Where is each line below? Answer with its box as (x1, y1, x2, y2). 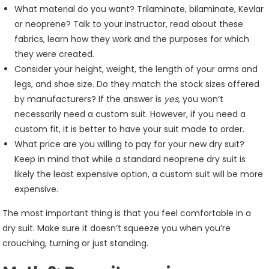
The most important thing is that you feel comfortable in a (2, 207, 252, 219)
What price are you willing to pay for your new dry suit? (14, 138, 245, 150)
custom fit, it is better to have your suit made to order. (14, 123, 245, 135)
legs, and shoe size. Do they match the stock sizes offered (14, 78, 260, 90)
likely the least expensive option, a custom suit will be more (14, 168, 264, 180)
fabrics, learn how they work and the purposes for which (14, 33, 250, 45)
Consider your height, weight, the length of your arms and (14, 63, 258, 75)
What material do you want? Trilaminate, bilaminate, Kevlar (14, 3, 264, 15)
